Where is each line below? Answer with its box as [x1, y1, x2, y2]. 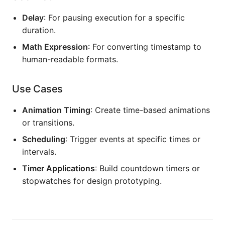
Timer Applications [22, 163, 95, 173]
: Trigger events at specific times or [65, 134, 200, 144]
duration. [22, 25, 56, 35]
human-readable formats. [22, 54, 118, 64]
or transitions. [22, 117, 74, 128]
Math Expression [22, 41, 88, 52]
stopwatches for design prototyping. [22, 175, 162, 186]
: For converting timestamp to [88, 41, 201, 52]
